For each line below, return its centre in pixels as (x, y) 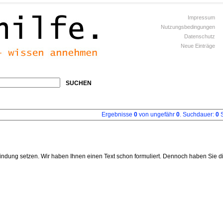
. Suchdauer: (198, 114)
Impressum (201, 17)
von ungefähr (157, 114)
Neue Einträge (198, 46)
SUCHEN (77, 83)
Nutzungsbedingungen (188, 27)
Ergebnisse (118, 114)
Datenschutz (200, 36)
